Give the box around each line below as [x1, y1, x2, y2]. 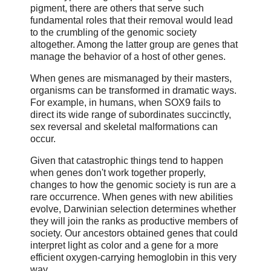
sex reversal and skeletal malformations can [30, 122, 218, 132]
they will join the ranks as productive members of [30, 216, 238, 227]
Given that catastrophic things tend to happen [30, 155, 223, 166]
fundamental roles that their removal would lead [30, 15, 233, 26]
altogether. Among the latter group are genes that [30, 39, 238, 50]
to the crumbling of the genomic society [30, 27, 197, 38]
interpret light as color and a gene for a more [30, 240, 218, 251]
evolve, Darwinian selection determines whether [30, 204, 236, 215]
